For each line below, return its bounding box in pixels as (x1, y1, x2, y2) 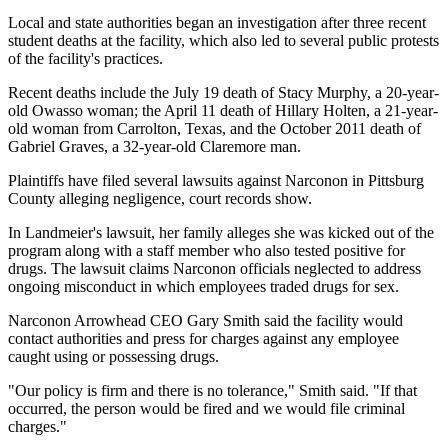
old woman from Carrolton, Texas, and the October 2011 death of (8, 120, 421, 138)
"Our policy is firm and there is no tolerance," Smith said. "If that (8, 382, 417, 400)
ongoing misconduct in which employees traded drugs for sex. (8, 278, 399, 296)
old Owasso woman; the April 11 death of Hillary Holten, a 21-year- (8, 102, 438, 120)
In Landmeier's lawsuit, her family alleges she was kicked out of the (8, 224, 434, 242)
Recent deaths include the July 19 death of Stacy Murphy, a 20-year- (8, 84, 439, 102)
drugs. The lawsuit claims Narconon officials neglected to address (8, 260, 421, 278)
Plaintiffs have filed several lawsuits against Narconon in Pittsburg (8, 172, 424, 190)
